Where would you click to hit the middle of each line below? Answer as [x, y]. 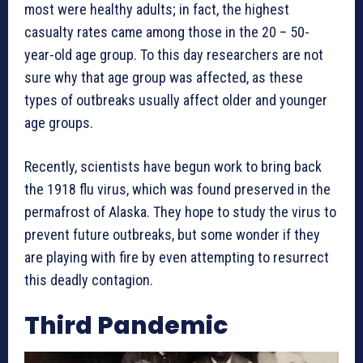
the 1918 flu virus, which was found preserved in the [177, 190]
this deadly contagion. [89, 280]
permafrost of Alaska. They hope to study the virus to [180, 212]
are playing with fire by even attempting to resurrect [177, 258]
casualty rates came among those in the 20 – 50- [167, 32]
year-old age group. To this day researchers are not [174, 55]
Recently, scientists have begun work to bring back [173, 167]
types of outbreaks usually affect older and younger [176, 100]
